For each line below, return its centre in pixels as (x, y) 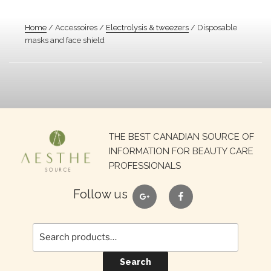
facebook (197, 191)
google (155, 191)
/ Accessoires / (76, 28)
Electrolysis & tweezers (147, 28)
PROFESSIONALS (145, 165)
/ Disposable (213, 28)
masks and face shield (65, 40)
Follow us (100, 194)
